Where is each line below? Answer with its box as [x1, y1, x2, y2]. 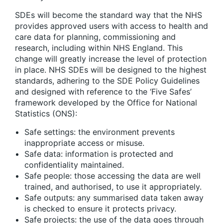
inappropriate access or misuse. [24, 137, 144, 148]
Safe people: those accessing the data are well [24, 170, 201, 181]
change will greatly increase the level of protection [15, 53, 207, 64]
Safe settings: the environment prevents [24, 126, 175, 137]
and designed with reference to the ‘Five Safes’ [15, 86, 192, 97]
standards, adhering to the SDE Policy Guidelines [15, 75, 200, 86]
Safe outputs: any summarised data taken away [24, 192, 204, 203]
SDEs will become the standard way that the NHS [15, 9, 202, 20]
